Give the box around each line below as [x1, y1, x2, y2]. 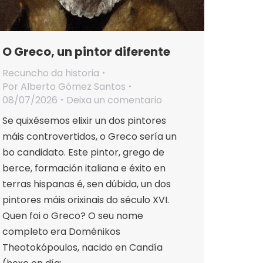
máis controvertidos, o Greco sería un [2, 129, 177, 143]
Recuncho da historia [2, 66, 99, 80]
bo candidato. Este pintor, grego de [2, 145, 164, 159]
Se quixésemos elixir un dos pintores [2, 113, 166, 127]
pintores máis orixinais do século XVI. [2, 193, 174, 207]
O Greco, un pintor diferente [2, 43, 170, 60]
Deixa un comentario [66, 93, 162, 107]
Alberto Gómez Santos [21, 79, 126, 93]
